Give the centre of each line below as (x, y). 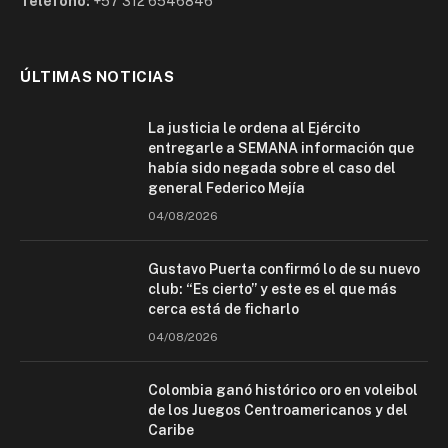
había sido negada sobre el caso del (272, 167)
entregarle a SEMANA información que (281, 147)
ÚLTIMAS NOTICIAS (97, 76)
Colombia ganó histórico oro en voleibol (283, 389)
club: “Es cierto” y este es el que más (272, 288)
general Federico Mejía (226, 187)
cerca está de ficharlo (223, 308)
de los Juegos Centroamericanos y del (278, 409)
